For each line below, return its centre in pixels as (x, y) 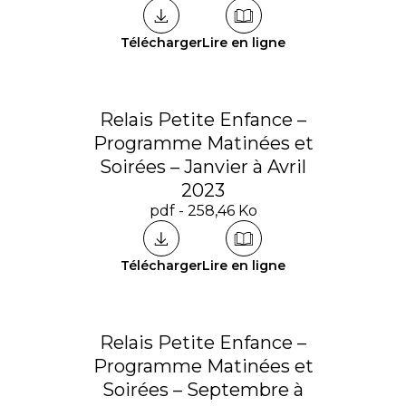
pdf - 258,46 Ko (203, 211)
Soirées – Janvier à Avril (203, 167)
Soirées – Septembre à (203, 390)
